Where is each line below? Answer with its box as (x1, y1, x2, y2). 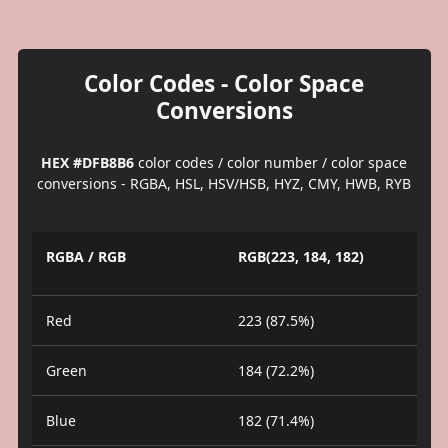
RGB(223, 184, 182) (238, 247, 364, 266)
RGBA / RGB (45, 247, 126, 266)
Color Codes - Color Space (84, 67, 364, 99)
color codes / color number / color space (134, 152, 407, 172)
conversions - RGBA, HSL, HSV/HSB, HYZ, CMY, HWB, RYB (37, 173, 411, 193)
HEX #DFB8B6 (41, 152, 134, 172)
